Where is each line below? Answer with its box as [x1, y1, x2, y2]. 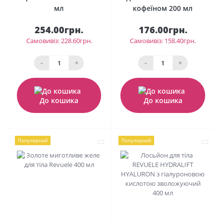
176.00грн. [138, 23, 187, 36]
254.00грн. [35, 23, 83, 36]
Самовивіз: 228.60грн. [26, 36, 92, 45]
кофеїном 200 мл [133, 3, 193, 13]
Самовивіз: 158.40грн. [130, 36, 196, 45]
